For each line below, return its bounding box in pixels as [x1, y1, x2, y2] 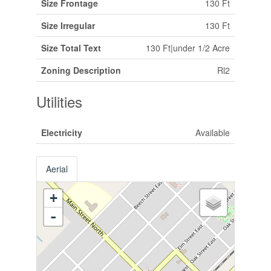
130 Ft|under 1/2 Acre [145, 41, 230, 54]
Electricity [41, 126, 82, 139]
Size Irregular [41, 19, 95, 31]
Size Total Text [41, 41, 101, 54]
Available [195, 126, 230, 139]
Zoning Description [41, 64, 121, 76]
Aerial [45, 162, 68, 175]
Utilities [36, 90, 82, 112]
